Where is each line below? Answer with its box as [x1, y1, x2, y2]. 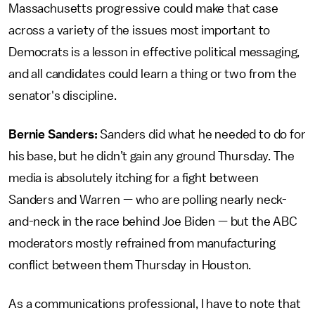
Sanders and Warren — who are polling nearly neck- [8, 193, 288, 206]
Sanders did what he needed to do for [100, 128, 306, 141]
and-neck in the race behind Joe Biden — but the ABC [8, 215, 297, 228]
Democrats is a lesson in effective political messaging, [8, 46, 300, 58]
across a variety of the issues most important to [8, 24, 271, 37]
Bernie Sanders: [8, 128, 101, 141]
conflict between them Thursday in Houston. [8, 259, 252, 271]
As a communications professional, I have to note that [8, 297, 301, 310]
